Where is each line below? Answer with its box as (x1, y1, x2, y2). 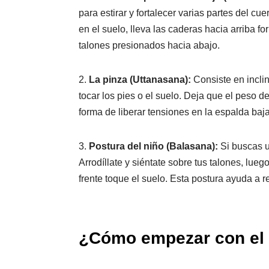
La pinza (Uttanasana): (89, 74, 191, 85)
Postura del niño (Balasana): (89, 141, 218, 151)
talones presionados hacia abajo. (79, 40, 220, 50)
